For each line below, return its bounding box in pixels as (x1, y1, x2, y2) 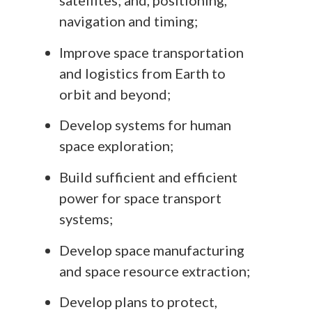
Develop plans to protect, (59, 293, 217, 311)
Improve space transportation (59, 43, 244, 61)
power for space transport (59, 189, 221, 206)
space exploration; (59, 137, 173, 155)
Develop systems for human (59, 116, 231, 134)
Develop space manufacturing (59, 241, 244, 258)
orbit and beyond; (59, 85, 171, 102)
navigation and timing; (59, 13, 198, 30)
